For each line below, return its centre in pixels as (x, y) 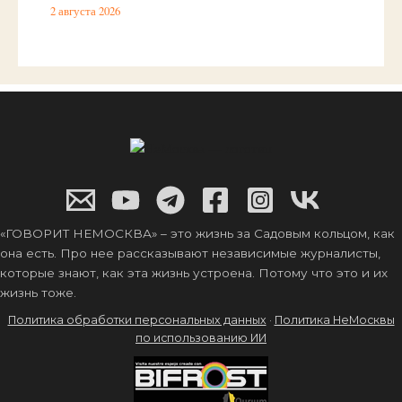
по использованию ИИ (201, 338)
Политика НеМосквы (334, 320)
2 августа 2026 (86, 11)
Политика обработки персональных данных (137, 320)
